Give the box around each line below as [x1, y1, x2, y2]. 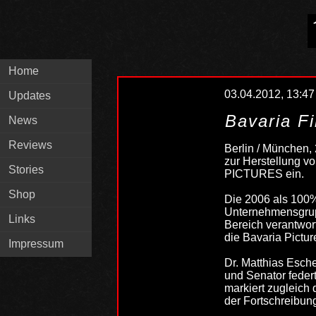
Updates [8, 90, 51, 102]
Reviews [8, 139, 52, 151]
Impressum [8, 238, 63, 250]
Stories [8, 164, 44, 176]
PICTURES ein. [224, 168, 304, 180]
